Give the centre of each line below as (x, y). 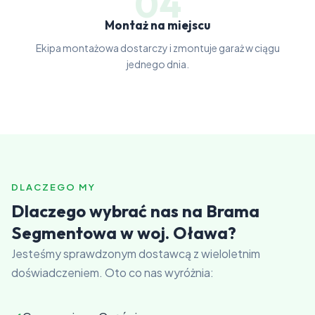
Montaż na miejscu (157, 25)
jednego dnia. (157, 64)
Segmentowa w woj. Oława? (124, 233)
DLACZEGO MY (53, 187)
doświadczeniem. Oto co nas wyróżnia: (112, 272)
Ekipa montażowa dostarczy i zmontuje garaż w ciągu (157, 48)
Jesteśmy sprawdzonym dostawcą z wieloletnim (136, 253)
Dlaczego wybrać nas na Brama (135, 211)
